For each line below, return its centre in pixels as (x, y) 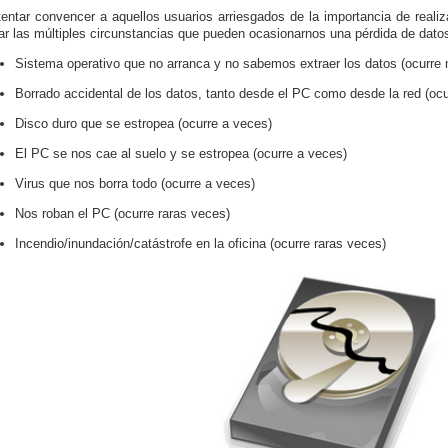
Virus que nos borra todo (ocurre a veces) (135, 183)
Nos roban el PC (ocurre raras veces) (122, 213)
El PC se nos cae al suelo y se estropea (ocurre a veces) (181, 153)
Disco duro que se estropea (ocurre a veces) (143, 123)
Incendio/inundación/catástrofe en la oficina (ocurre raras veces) (200, 243)
